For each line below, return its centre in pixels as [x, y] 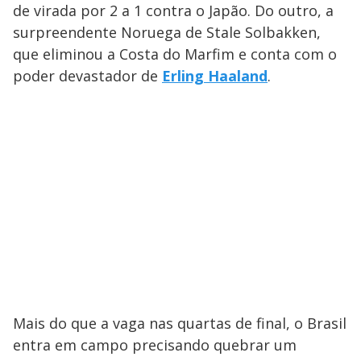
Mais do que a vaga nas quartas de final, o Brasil [180, 324]
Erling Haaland [215, 76]
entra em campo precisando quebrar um [155, 345]
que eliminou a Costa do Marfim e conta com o [175, 54]
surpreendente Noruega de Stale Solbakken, [167, 33]
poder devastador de [87, 76]
